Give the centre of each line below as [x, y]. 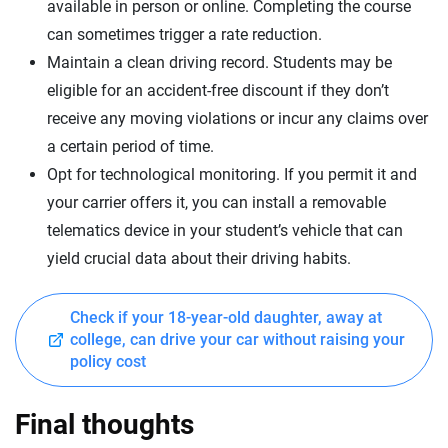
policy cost [108, 361]
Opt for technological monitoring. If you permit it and [232, 174]
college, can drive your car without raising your [237, 339]
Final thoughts [104, 424]
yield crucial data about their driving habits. [199, 258]
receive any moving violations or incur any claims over [237, 118]
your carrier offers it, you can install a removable [216, 202]
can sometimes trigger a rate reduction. [184, 34]
